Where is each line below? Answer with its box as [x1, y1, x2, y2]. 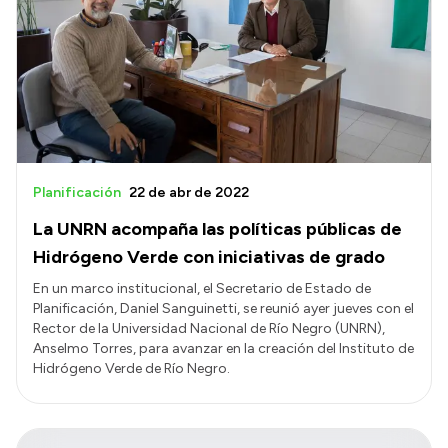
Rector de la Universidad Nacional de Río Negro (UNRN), [33, 319, 385, 337]
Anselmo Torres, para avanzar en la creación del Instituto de [33, 339, 414, 357]
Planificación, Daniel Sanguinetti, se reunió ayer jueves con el [33, 299, 414, 317]
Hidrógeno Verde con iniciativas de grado [33, 245, 385, 268]
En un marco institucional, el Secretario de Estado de [33, 279, 371, 297]
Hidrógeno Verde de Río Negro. [33, 359, 230, 377]
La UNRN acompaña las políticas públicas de [33, 217, 402, 240]
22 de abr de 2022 [129, 183, 249, 201]
